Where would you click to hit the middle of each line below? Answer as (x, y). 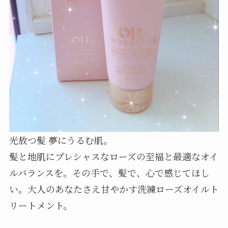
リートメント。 (40, 205)
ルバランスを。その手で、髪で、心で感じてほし (109, 172)
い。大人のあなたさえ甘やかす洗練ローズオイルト (114, 189)
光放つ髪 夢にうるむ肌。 (61, 140)
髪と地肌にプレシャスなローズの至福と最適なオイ (113, 156)
